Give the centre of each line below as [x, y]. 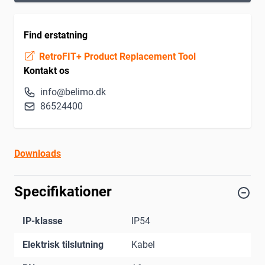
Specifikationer [63, 192]
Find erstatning [56, 35]
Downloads [38, 154]
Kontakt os [46, 71]
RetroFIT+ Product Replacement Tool [116, 57]
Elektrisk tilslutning [63, 245]
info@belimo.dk [73, 92]
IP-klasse [43, 221]
